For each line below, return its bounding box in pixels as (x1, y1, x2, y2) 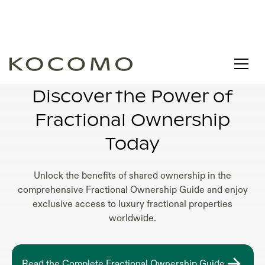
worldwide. (109, 212, 156, 224)
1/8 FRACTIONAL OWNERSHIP (54, 62, 211, 71)
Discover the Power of (32, 89, 233, 106)
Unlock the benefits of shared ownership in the (34, 170, 231, 182)
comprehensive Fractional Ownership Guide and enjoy (17, 184, 248, 196)
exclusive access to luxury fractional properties (33, 198, 232, 210)
